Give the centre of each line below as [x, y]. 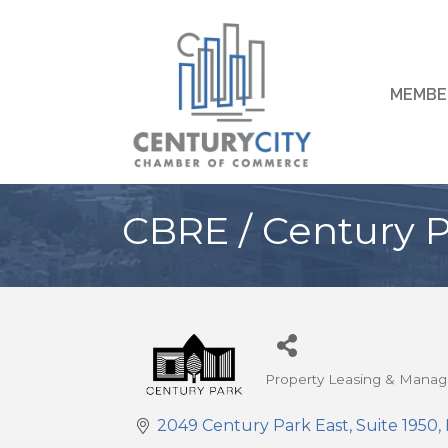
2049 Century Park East [253, 426]
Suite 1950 [397, 426]
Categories [301, 392]
